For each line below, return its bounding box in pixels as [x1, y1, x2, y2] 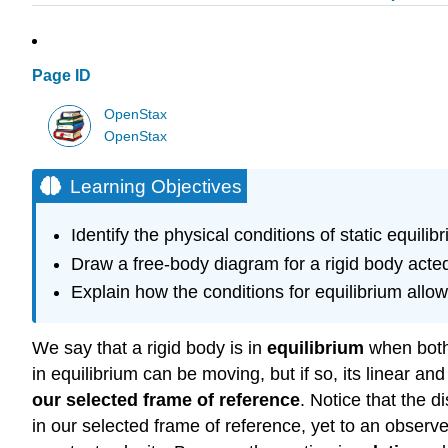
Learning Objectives [70, 175, 242, 197]
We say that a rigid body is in [32, 338, 267, 359]
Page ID [32, 67, 91, 85]
